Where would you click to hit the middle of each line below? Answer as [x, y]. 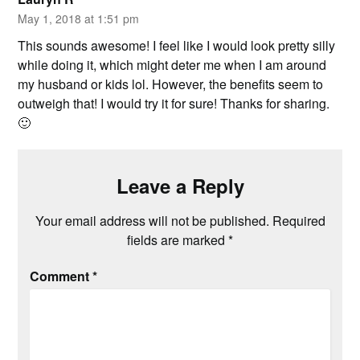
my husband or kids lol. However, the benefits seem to [171, 84]
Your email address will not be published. [152, 220]
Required [299, 220]
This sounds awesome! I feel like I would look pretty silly [177, 45]
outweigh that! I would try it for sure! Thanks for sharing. [174, 103]
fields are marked [178, 239]
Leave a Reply [180, 185]
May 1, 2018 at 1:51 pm [79, 18]
